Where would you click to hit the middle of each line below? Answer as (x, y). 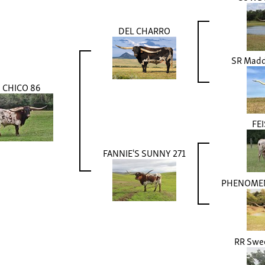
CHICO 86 (21, 87)
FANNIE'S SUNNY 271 (144, 153)
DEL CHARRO (144, 30)
